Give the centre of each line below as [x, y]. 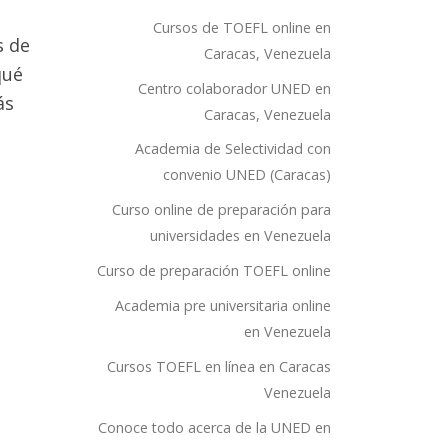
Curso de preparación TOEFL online [214, 271]
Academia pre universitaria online [223, 306]
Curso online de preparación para [221, 210]
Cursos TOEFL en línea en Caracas [219, 367]
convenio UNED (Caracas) [247, 175]
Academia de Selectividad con [233, 149]
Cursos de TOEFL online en [242, 27]
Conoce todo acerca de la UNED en [214, 427]
